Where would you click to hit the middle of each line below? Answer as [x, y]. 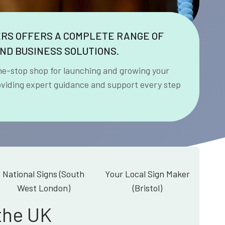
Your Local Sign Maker [147, 174]
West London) [43, 188]
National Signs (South [43, 174]
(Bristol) [147, 188]
